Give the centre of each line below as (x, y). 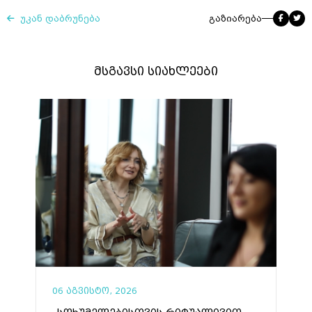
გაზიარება (235, 18)
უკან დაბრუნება (57, 18)
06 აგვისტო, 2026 (95, 291)
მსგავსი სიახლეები (156, 72)
